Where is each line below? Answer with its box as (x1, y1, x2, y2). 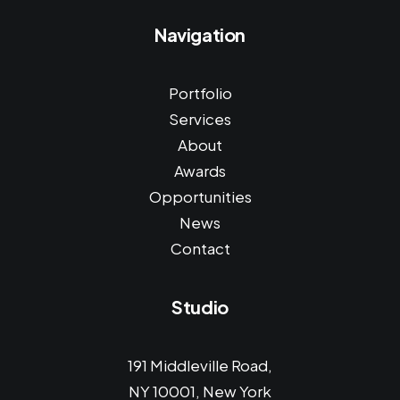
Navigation (154, 23, 246, 46)
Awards (174, 161, 226, 180)
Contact (170, 238, 230, 258)
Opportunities (148, 187, 252, 206)
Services (169, 109, 231, 129)
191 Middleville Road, (128, 355, 272, 375)
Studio (171, 296, 229, 318)
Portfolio (168, 83, 232, 103)
